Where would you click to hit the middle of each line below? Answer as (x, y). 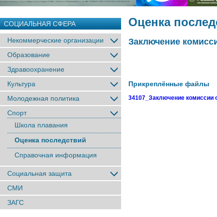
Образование (29, 55)
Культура (21, 84)
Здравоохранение (36, 69)
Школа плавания (41, 125)
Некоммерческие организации (55, 40)
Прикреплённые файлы (169, 84)
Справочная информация (56, 155)
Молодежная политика (43, 98)
